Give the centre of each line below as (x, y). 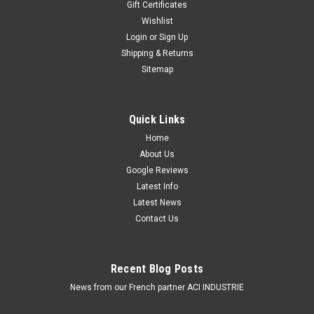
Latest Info (157, 186)
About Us (157, 154)
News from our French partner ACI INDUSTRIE (157, 287)
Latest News (157, 202)
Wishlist (157, 21)
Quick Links (157, 119)
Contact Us (157, 218)
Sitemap (157, 69)
